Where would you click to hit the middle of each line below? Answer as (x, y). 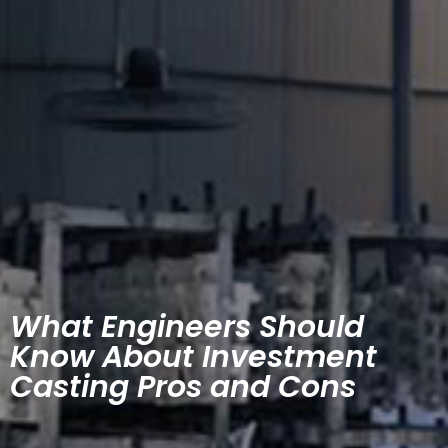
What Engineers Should (187, 327)
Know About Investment (193, 357)
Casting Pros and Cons (183, 387)
